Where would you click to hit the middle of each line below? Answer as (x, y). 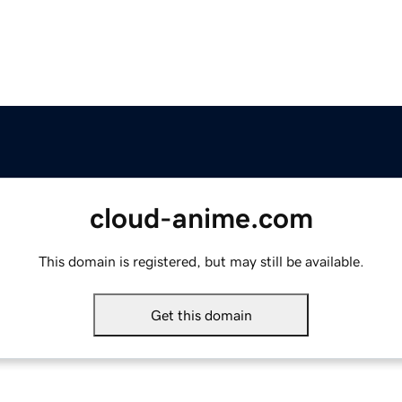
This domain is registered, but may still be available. (201, 262)
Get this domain (201, 315)
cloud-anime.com (201, 218)
